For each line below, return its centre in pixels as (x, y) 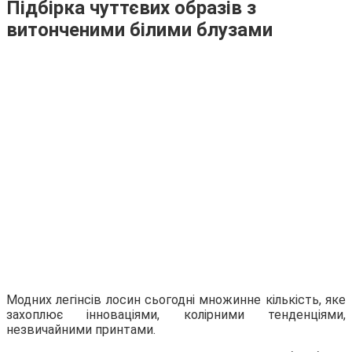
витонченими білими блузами (139, 29)
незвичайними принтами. (81, 329)
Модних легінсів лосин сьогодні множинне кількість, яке (176, 299)
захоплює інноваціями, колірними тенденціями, (176, 314)
